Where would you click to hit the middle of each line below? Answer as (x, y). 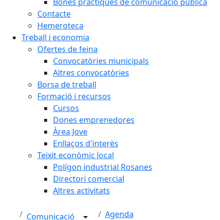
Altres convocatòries (91, 73)
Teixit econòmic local (76, 155)
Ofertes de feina (68, 49)
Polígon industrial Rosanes (103, 167)
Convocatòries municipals (101, 61)
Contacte (54, 14)
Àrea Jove (70, 132)
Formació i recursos (74, 96)
